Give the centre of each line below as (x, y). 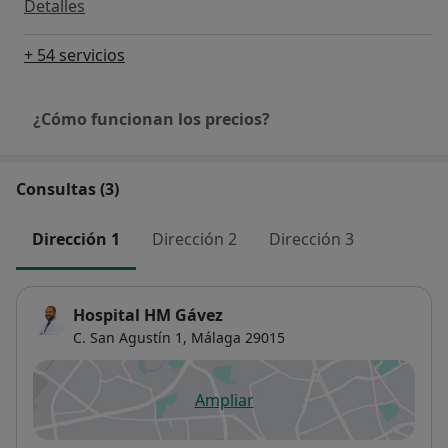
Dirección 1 (76, 238)
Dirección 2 (194, 238)
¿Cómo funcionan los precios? (151, 118)
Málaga (216, 338)
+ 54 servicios (74, 54)
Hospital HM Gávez (148, 315)
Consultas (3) (67, 188)
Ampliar (224, 400)
